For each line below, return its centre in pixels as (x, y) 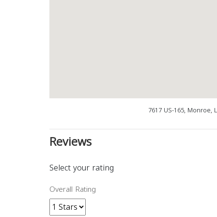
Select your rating (82, 168)
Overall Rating (73, 190)
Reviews (70, 142)
